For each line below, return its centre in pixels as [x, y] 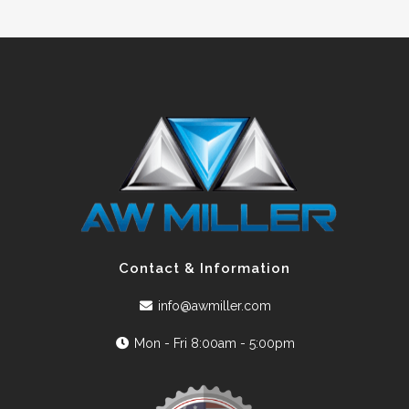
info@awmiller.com [215, 306]
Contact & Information [204, 269]
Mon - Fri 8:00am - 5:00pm [215, 344]
